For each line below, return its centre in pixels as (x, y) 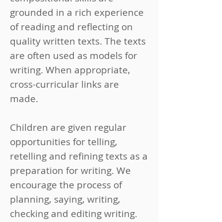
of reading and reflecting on (71, 27)
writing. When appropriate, (70, 70)
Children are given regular (68, 127)
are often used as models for (74, 55)
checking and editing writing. (74, 214)
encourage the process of (66, 185)
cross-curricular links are (64, 84)
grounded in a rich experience (77, 12)
